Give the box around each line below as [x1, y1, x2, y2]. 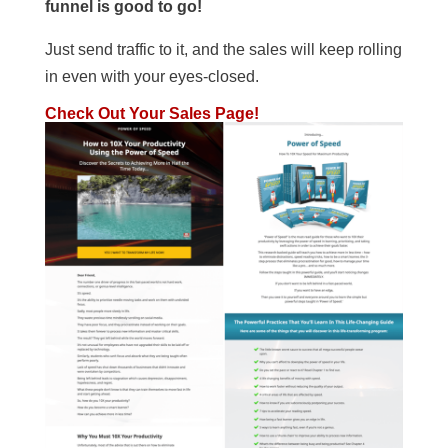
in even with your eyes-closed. [44, 67, 259, 85]
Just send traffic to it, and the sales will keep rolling [44, 40, 402, 58]
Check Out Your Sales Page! [44, 104, 259, 122]
